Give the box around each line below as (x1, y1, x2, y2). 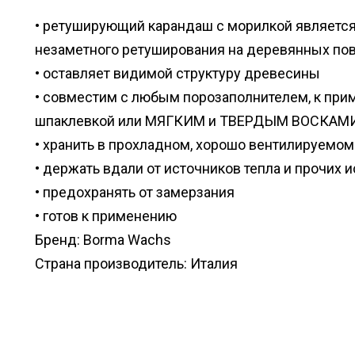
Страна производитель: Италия (35, 255, 238, 273)
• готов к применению (35, 208, 177, 225)
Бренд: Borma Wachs (35, 231, 171, 249)
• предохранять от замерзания (35, 184, 235, 201)
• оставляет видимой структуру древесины (35, 65, 320, 82)
